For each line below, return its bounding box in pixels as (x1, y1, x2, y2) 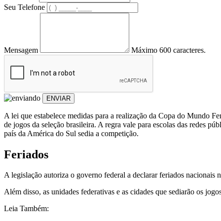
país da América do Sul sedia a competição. (4, 129, 141, 138)
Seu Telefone (4, 2, 45, 11)
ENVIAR (46, 94, 71, 102)
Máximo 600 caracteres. (131, 45, 206, 54)
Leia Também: (4, 204, 49, 213)
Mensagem (4, 45, 38, 54)
